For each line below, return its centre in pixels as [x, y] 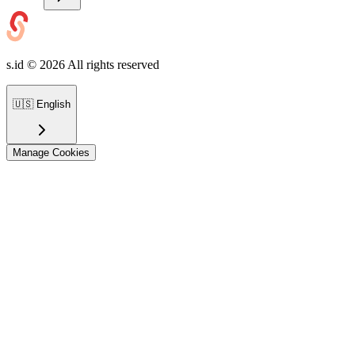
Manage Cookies [51, 152]
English [53, 104]
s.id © [23, 65]
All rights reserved [112, 65]
